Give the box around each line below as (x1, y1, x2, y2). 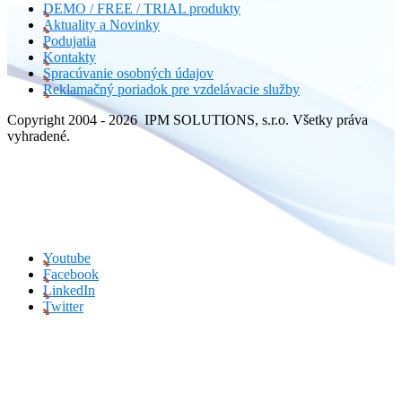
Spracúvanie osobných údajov (43, 65, 214, 81)
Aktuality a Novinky (43, 16, 160, 32)
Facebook (43, 266, 99, 282)
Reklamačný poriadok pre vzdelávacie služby (43, 81, 300, 97)
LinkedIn (43, 282, 95, 298)
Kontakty (43, 48, 96, 65)
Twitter (43, 298, 83, 314)
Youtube (43, 249, 91, 266)
